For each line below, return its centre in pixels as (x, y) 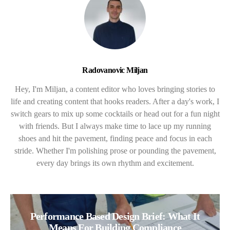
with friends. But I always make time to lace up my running (115, 126)
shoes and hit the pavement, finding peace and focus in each (115, 139)
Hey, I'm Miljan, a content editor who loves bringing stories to (115, 89)
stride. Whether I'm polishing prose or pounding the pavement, (115, 151)
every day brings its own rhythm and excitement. (115, 163)
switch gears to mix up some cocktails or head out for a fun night (115, 114)
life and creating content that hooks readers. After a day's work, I (115, 102)
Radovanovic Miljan (115, 70)
